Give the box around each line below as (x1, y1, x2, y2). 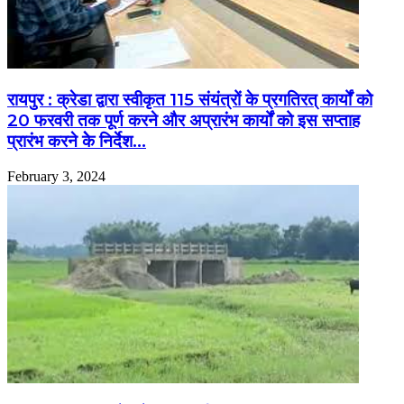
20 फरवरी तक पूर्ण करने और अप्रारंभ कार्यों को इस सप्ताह (7, 109, 360, 131)
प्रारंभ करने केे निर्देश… (7, 130, 146, 151)
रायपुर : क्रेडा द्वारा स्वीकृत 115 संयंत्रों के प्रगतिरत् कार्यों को (7, 88, 372, 110)
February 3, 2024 (7, 168, 106, 184)
